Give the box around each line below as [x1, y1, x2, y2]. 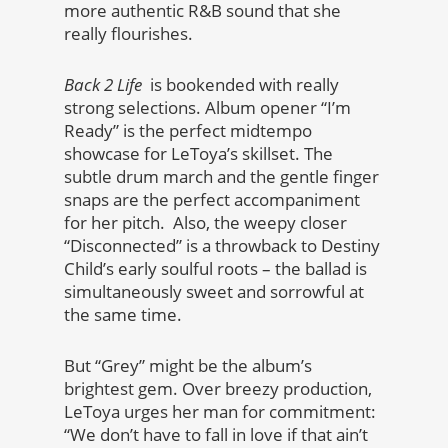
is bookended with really [142, 72, 339, 96]
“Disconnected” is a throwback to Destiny [64, 233, 380, 257]
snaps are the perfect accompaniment [64, 187, 360, 211]
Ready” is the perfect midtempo [64, 118, 312, 142]
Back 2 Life [64, 72, 142, 96]
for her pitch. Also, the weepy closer [64, 210, 347, 234]
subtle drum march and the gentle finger [64, 164, 379, 188]
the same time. [64, 302, 182, 326]
